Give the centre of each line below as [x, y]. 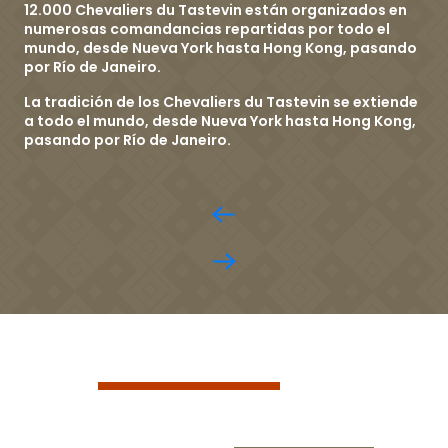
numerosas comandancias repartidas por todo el [207, 29]
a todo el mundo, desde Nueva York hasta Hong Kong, [220, 121]
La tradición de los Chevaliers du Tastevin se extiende [221, 102]
